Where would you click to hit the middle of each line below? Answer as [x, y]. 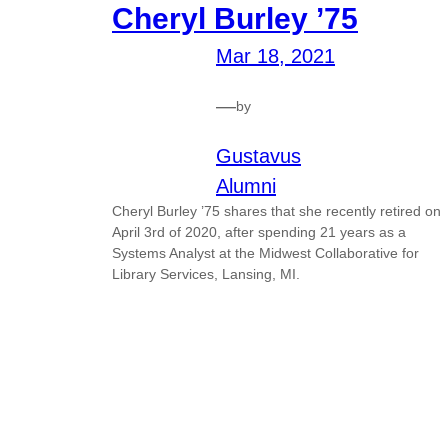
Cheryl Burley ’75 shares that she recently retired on [276, 211]
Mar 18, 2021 [275, 56]
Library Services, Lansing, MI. [206, 274]
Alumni [246, 186]
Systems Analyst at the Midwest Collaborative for [265, 253]
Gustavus [258, 156]
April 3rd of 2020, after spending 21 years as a [259, 232]
